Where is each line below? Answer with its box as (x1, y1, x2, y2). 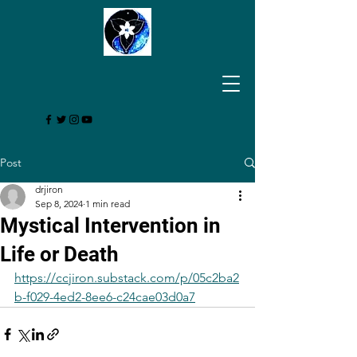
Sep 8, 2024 (35, 198, 83, 210)
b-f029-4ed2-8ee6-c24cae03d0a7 (14, 289, 195, 304)
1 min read (85, 198, 130, 210)
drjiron (35, 183, 63, 195)
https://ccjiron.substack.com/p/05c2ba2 (14, 270, 239, 285)
